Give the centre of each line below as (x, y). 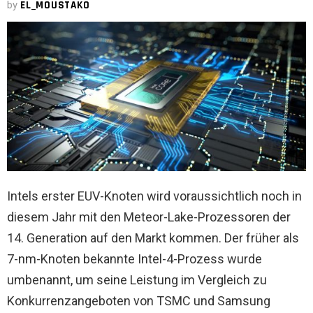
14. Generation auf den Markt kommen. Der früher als (153, 238)
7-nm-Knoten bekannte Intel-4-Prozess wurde (134, 259)
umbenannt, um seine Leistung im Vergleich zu (137, 279)
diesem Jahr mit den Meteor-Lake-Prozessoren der (149, 217)
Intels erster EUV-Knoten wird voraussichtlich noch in (154, 196)
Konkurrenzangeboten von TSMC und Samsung (139, 300)
